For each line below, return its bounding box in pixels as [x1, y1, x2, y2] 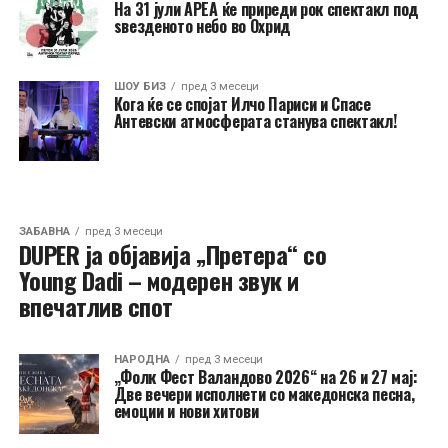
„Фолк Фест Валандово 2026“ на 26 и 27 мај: [113, 365, 418, 389]
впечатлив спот [18, 288, 173, 324]
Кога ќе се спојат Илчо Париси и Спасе [113, 92, 371, 116]
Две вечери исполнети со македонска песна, [113, 382, 415, 406]
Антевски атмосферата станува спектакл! [113, 109, 397, 133]
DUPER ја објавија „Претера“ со [18, 236, 327, 272]
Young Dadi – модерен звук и [18, 262, 299, 298]
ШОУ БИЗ [113, 80, 166, 93]
